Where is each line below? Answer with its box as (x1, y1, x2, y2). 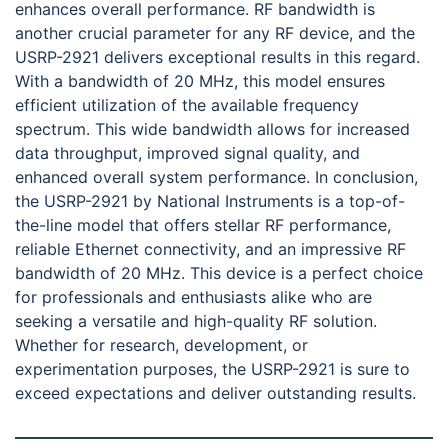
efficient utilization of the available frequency (15, 95, 359, 116)
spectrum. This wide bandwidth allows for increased (15, 119, 410, 140)
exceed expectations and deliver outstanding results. (15, 383, 416, 404)
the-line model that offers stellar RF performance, (15, 215, 391, 236)
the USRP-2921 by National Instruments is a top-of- (15, 191, 405, 212)
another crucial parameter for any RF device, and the (15, 23, 415, 44)
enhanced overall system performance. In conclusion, (15, 167, 418, 188)
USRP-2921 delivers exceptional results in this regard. (15, 47, 420, 68)
